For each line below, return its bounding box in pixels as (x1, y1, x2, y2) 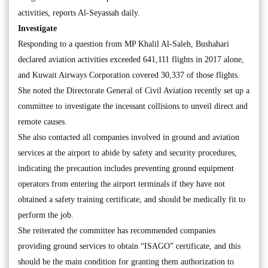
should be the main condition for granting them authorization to (18, 257, 234, 266)
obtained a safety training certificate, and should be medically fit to (18, 195, 245, 204)
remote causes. (18, 117, 67, 126)
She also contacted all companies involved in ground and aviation (18, 133, 239, 142)
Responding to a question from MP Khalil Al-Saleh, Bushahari (18, 39, 229, 48)
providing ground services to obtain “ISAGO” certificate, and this (18, 242, 240, 251)
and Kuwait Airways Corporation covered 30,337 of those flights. (18, 71, 240, 80)
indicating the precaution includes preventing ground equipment (18, 164, 234, 173)
